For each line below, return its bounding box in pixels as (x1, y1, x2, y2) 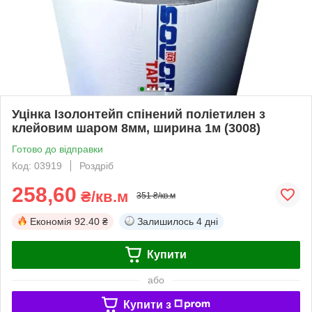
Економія (30, 215, 72, 227)
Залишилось (137, 215, 194, 227)
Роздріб (79, 159, 114, 171)
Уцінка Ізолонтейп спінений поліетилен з (12, 107, 265, 121)
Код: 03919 (12, 159, 62, 171)
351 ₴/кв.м (136, 190, 175, 201)
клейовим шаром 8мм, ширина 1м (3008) (12, 120, 260, 135)
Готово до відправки (12, 143, 103, 155)
